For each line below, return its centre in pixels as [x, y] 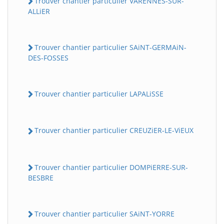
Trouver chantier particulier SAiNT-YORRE [104, 213]
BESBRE [41, 177]
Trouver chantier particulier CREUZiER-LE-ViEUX [114, 130]
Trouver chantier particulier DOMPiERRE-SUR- [111, 167]
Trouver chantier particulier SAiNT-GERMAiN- [110, 47]
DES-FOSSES [48, 58]
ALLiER [39, 11]
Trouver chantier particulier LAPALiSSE [99, 94]
